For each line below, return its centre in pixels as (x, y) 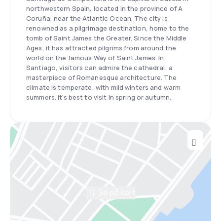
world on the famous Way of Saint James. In (95, 57)
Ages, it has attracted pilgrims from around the (101, 48)
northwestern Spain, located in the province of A (105, 8)
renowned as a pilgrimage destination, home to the (108, 28)
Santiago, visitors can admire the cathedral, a (99, 67)
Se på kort (116, 192)
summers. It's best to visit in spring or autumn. (99, 97)
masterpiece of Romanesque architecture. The (102, 77)
